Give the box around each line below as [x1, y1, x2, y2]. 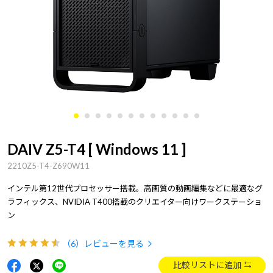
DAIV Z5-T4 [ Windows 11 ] [7, 140, 186, 158]
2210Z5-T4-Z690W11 [7, 161, 90, 171]
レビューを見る [84, 238, 144, 249]
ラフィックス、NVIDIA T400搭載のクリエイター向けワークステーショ [7, 197, 262, 207]
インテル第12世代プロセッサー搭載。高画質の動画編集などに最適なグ [7, 183, 263, 193]
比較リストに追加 [173, 260, 241, 270]
